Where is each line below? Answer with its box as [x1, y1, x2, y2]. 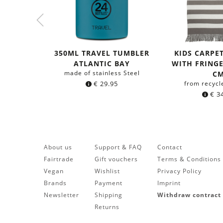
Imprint [157, 178, 181, 187]
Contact [157, 142, 182, 151]
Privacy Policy [157, 166, 202, 175]
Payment [94, 178, 122, 187]
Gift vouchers [94, 154, 138, 163]
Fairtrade [43, 154, 74, 163]
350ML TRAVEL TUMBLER [54, 48, 150, 58]
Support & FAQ [94, 142, 142, 151]
